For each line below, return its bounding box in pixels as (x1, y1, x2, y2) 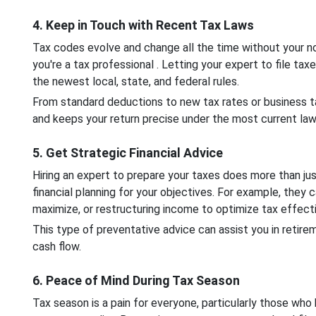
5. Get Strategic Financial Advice (32, 145, 223, 160)
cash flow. (32, 239, 81, 253)
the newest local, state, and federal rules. (32, 74, 242, 88)
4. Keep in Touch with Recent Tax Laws (32, 17, 254, 32)
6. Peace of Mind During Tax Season (32, 272, 240, 288)
